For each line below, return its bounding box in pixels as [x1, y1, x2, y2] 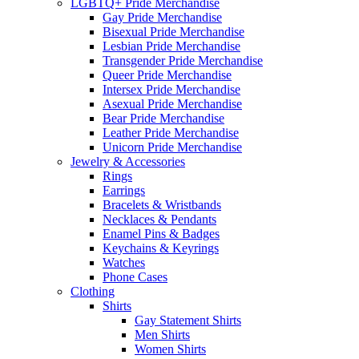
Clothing [71, 284, 115, 298]
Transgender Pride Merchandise [103, 53, 263, 67]
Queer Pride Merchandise [103, 67, 232, 82]
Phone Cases [103, 269, 167, 284]
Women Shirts [135, 341, 206, 356]
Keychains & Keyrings [103, 240, 219, 255]
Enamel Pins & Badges [103, 226, 220, 240]
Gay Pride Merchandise [103, 10, 222, 24]
